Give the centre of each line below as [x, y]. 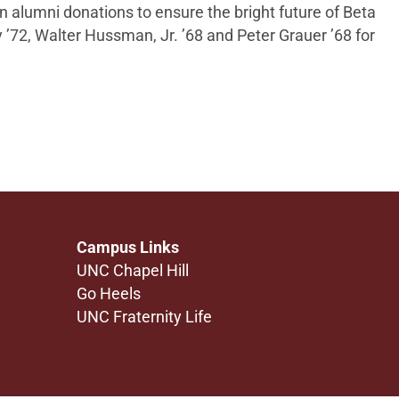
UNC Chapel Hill [132, 271]
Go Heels [108, 294]
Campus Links [127, 248]
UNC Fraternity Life [144, 317]
